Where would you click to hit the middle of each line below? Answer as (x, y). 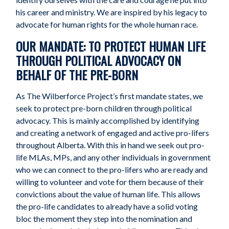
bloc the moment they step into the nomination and (104, 219)
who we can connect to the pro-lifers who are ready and (112, 170)
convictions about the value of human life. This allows (108, 194)
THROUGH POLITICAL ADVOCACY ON (99, 61)
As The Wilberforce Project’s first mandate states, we (110, 96)
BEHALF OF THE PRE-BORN (77, 75)
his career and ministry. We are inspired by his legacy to (112, 12)
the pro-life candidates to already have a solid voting (107, 207)
